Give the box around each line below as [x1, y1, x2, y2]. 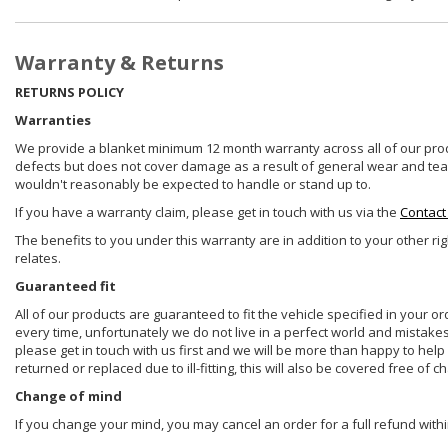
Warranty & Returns [15, 49, 224, 77]
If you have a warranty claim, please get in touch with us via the [15, 203, 400, 222]
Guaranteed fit [15, 277, 116, 296]
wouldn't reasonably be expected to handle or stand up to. [15, 175, 371, 194]
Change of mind [15, 387, 122, 406]
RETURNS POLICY [15, 83, 124, 102]
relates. [15, 249, 61, 268]
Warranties [15, 111, 91, 130]
